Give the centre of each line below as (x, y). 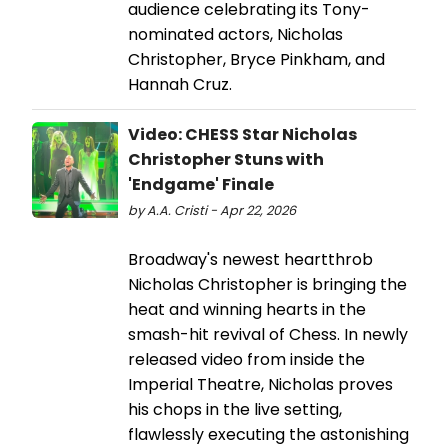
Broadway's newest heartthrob (250, 260)
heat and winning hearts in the (247, 310)
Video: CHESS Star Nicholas (242, 135)
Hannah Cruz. (180, 85)
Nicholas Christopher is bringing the (267, 285)
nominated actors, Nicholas (235, 35)
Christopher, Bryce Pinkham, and (256, 60)
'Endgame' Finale (201, 185)
